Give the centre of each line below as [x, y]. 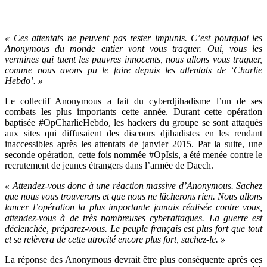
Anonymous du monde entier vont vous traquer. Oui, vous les [133, 48]
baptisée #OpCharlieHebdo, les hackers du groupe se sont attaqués [133, 122]
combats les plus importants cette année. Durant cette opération [133, 111]
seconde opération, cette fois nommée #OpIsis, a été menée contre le [133, 154]
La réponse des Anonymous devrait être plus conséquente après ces [133, 259]
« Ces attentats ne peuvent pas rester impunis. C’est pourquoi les [133, 38]
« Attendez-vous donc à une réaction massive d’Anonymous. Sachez [133, 185]
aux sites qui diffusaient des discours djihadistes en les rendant [133, 133]
